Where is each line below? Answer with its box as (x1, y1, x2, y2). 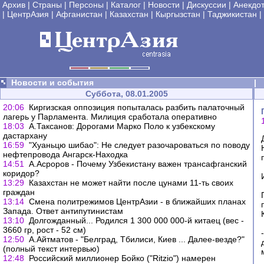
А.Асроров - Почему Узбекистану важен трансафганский (29, 159, 247, 169)
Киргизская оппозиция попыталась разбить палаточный (29, 103, 245, 112)
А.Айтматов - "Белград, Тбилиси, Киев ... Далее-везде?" (29, 235, 245, 244)
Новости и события (11, 78, 94, 87)
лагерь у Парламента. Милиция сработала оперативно (3, 112, 217, 121)
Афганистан (56, 9, 103, 19)
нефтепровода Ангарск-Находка (3, 150, 128, 159)
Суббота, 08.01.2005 (85, 89, 168, 98)
